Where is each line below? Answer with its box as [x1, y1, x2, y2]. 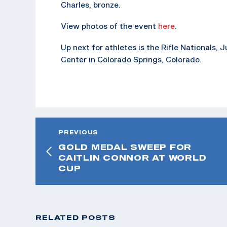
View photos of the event [61, 21, 158, 30]
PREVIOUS [58, 129, 98, 135]
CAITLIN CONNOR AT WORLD [58, 153, 207, 162]
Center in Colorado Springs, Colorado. [61, 54, 202, 64]
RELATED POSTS [35, 213, 116, 221]
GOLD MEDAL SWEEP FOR [58, 142, 192, 152]
